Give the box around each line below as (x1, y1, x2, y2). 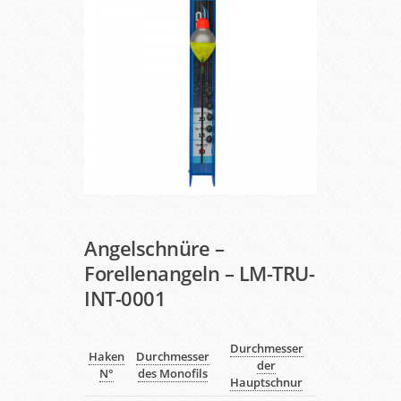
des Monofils (137, 364, 208, 381)
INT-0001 (84, 284, 166, 311)
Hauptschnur (230, 373, 303, 390)
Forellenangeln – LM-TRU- (84, 259, 314, 286)
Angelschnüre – (84, 234, 224, 261)
